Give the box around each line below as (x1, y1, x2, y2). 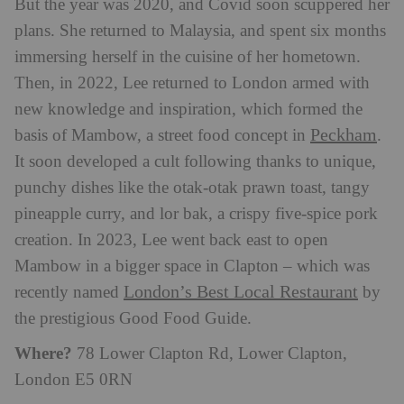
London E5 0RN (14, 370, 133, 390)
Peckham (310, 124, 377, 145)
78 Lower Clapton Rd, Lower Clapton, (72, 344, 347, 363)
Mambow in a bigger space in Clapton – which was (14, 256, 370, 276)
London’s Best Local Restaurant (124, 281, 358, 302)
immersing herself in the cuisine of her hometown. (14, 47, 361, 67)
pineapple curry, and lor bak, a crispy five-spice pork (14, 204, 378, 224)
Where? (14, 343, 72, 363)
